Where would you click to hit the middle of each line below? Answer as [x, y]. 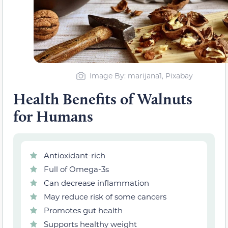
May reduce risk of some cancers [105, 196]
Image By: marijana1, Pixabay [141, 75]
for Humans [53, 116]
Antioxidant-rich [75, 155]
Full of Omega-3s [76, 169]
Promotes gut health [83, 210]
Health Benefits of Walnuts [103, 99]
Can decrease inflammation [96, 182]
